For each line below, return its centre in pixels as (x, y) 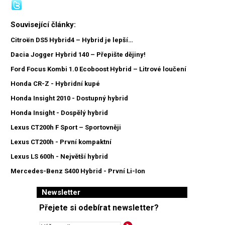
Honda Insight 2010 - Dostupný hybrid (69, 98)
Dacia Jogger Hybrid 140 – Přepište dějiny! (78, 55)
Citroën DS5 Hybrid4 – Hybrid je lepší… (72, 40)
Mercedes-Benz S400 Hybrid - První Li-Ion (78, 171)
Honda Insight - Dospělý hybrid (59, 113)
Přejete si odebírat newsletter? (99, 207)
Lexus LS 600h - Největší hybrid (59, 157)
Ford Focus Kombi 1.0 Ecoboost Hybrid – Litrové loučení (98, 69)
